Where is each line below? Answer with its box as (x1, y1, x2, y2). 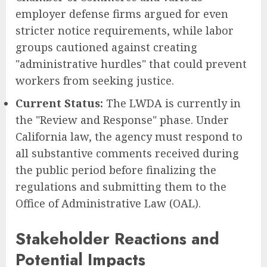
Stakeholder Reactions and (15, 226, 219, 250)
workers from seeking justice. (15, 73, 174, 88)
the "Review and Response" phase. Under (15, 113, 229, 128)
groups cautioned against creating (15, 40, 197, 55)
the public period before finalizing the (15, 163, 216, 178)
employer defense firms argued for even (15, 7, 228, 21)
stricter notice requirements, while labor (15, 23, 234, 38)
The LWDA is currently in (103, 96, 241, 111)
